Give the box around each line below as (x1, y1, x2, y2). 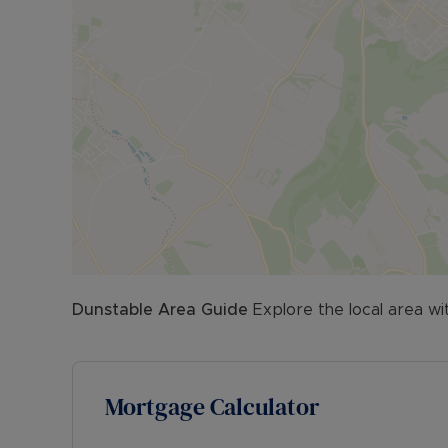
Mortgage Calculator (105, 390, 319, 423)
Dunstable (72, 302, 153, 318)
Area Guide (153, 302, 248, 318)
